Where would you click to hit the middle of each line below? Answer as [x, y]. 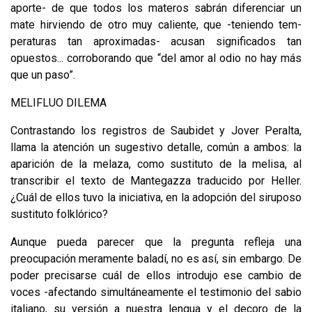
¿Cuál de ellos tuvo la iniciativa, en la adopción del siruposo [156, 197]
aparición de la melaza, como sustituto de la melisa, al [156, 164]
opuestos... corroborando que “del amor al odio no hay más [156, 58]
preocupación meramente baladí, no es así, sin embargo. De [156, 258]
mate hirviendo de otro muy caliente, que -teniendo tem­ [156, 24]
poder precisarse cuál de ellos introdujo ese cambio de [156, 275]
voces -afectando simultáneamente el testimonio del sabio [156, 292]
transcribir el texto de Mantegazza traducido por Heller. [156, 180]
